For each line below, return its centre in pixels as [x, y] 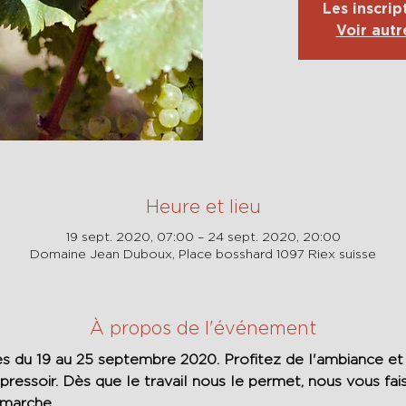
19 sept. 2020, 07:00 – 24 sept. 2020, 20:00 [203, 236]
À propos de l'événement [203, 328]
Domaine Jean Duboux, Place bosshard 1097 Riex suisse [203, 253]
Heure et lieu [203, 206]
